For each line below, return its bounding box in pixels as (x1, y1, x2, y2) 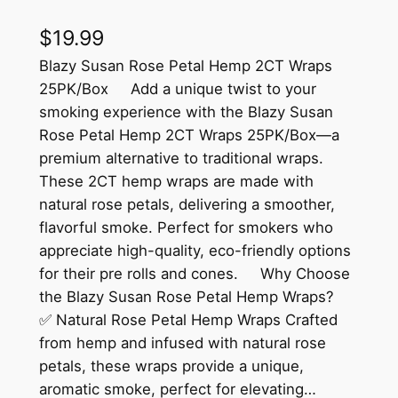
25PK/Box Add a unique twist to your (38, 79, 316, 98)
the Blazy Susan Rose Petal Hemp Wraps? (38, 287, 352, 306)
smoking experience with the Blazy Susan (38, 102, 333, 121)
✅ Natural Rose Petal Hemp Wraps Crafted (38, 310, 338, 329)
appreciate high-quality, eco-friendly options (38, 241, 351, 259)
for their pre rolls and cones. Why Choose (38, 264, 350, 283)
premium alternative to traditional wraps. (38, 148, 323, 167)
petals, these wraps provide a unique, (38, 356, 304, 375)
